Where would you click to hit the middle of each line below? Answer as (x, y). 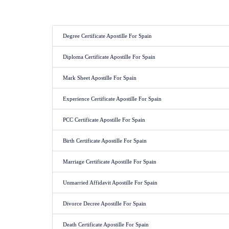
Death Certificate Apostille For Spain (106, 224)
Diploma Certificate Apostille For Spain (109, 57)
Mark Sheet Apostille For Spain (100, 78)
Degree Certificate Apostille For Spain (107, 36)
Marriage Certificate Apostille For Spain (110, 162)
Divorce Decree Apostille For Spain (105, 203)
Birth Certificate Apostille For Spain (105, 141)
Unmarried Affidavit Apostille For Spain (110, 182)
